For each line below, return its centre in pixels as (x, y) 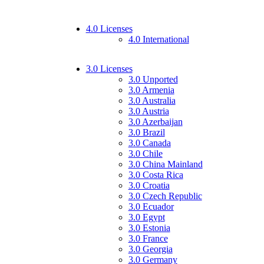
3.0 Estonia (149, 227)
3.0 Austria (148, 111)
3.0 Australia (152, 100)
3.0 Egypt (146, 217)
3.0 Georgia (150, 249)
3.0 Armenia (151, 90)
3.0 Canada (149, 143)
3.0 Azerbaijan (155, 121)
